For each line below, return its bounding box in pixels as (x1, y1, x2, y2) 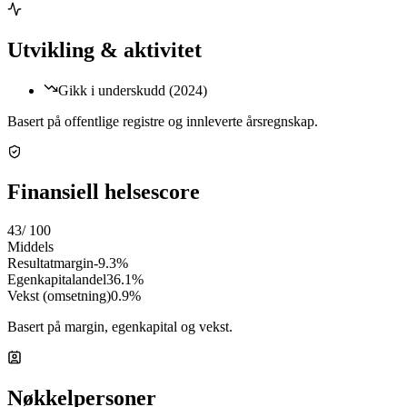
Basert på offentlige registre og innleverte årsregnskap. (7, 113, 318, 129)
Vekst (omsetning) (7, 288, 111, 304)
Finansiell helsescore (7, 180, 200, 204)
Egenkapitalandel (7, 272, 106, 288)
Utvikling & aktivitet (7, 37, 202, 62)
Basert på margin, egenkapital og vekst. (7, 319, 233, 335)
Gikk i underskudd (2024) (58, 82, 207, 98)
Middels (7, 239, 54, 255)
